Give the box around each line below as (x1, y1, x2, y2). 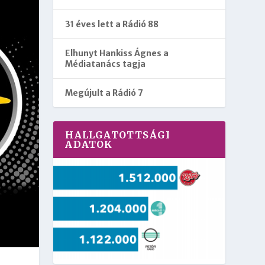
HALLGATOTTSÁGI (65, 129, 171, 141)
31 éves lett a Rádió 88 (65, 19, 159, 30)
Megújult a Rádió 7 (65, 88, 144, 99)
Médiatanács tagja (65, 59, 146, 70)
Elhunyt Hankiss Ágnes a (65, 48, 169, 59)
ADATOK (65, 138, 113, 151)
